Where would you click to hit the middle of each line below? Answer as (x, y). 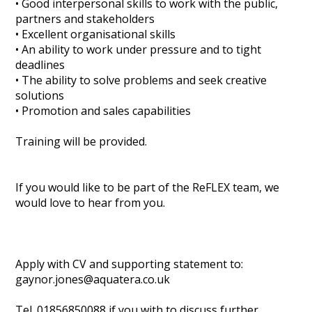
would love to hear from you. (91, 203)
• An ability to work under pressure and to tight (139, 50)
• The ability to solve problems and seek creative (141, 80)
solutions (40, 96)
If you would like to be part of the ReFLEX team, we (148, 188)
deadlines (40, 65)
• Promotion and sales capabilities (103, 111)
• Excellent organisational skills (96, 34)
